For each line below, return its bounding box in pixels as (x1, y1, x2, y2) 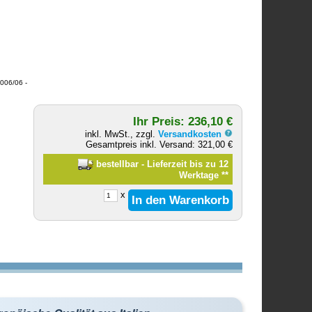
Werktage (178, 169, 221, 180)
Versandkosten (158, 128, 225, 139)
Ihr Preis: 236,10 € (133, 114, 233, 128)
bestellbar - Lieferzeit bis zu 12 (93, 158, 228, 169)
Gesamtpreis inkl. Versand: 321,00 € (86, 139, 233, 150)
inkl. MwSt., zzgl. (85, 128, 159, 139)
